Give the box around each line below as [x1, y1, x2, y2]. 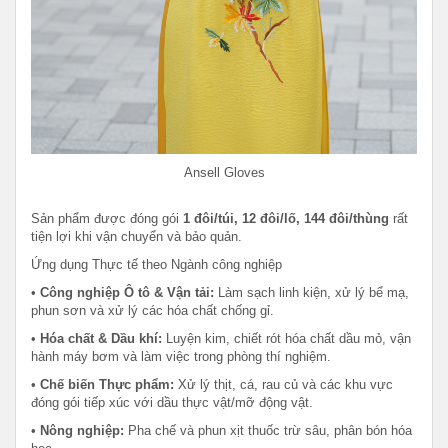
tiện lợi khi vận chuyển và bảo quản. [31, 229, 242, 245]
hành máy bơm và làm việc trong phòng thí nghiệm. [31, 349, 331, 365]
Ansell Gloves [183, 165, 265, 181]
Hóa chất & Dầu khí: [40, 331, 162, 347]
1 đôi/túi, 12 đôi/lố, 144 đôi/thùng [183, 211, 389, 227]
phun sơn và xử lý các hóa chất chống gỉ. [31, 303, 274, 319]
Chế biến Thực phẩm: [40, 377, 174, 393]
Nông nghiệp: [40, 423, 124, 439]
